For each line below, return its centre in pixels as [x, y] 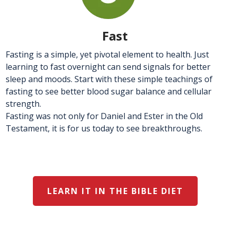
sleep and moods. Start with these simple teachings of [109, 79]
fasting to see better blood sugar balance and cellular [109, 91]
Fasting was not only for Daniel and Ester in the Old [104, 116]
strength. [23, 103]
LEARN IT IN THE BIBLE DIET [115, 191]
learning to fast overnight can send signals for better [108, 66]
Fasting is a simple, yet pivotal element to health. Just [107, 54]
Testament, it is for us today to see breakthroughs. [104, 128]
